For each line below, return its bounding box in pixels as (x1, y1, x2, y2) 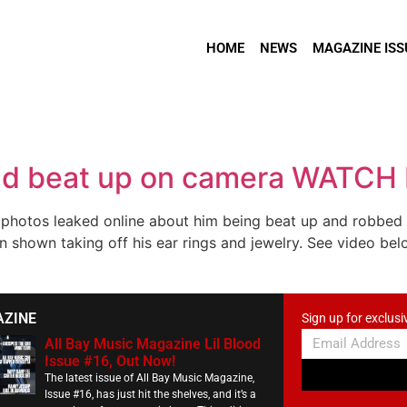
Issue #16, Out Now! (44, 352, 175, 371)
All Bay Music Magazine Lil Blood (44, 335, 261, 353)
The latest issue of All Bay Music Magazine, (44, 372, 254, 385)
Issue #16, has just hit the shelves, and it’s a (44, 388, 256, 402)
